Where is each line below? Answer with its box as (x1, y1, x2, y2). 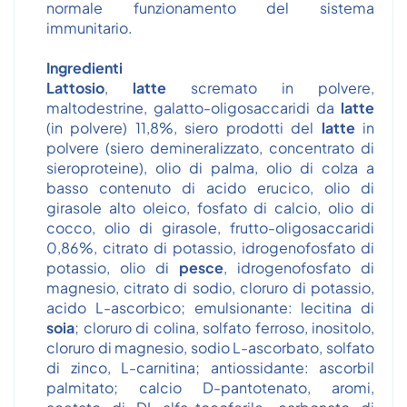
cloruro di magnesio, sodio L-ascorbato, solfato (46, 338, 374, 357)
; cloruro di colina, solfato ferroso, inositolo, (74, 318, 374, 337)
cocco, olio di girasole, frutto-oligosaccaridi (46, 218, 374, 237)
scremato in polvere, (191, 78, 374, 97)
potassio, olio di (46, 258, 179, 277)
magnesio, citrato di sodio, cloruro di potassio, (46, 278, 374, 297)
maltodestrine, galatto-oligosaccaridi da (46, 98, 341, 117)
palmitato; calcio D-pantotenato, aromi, (46, 378, 374, 397)
